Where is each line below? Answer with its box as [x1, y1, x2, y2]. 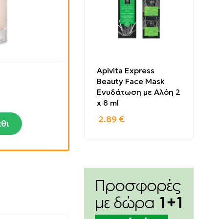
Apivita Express [97, 66, 154, 75]
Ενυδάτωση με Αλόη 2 [97, 87, 180, 97]
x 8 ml [97, 98, 119, 108]
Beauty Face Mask [97, 76, 165, 86]
